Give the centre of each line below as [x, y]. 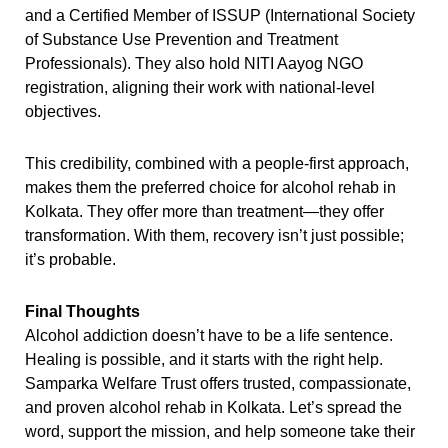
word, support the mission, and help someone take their [219, 431]
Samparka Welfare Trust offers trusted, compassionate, [217, 383]
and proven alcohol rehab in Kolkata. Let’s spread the [213, 407]
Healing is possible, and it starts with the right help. [203, 359]
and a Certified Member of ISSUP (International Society [219, 15]
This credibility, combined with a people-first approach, [216, 163]
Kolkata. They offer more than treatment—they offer [204, 211]
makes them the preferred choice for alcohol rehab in [210, 187]
